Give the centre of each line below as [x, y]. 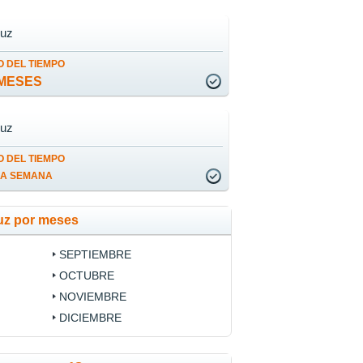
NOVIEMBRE [92, 297]
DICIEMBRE [90, 318]
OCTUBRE [86, 275]
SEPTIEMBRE [95, 254]
